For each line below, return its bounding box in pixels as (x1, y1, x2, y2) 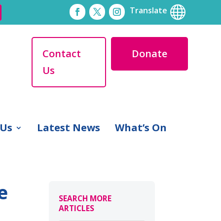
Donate (131, 47, 167, 60)
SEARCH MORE (58, 192, 111, 204)
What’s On (114, 120, 167, 134)
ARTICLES (58, 202, 94, 214)
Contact (42, 47, 81, 60)
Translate (129, 5, 169, 16)
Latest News (37, 120, 100, 134)
